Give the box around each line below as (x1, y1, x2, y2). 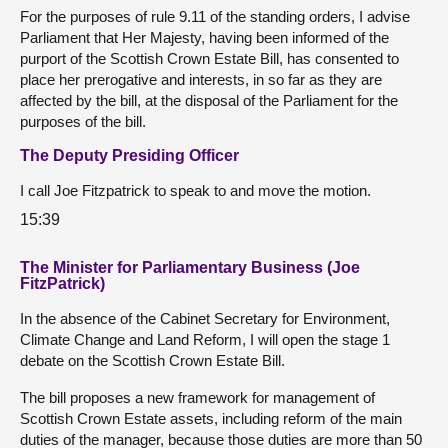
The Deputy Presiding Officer (20, 147, 239, 164)
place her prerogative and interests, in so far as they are (20, 71, 382, 88)
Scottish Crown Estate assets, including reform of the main (20, 409, 402, 427)
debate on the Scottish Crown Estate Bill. (20, 351, 285, 369)
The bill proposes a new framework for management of (20, 388, 375, 406)
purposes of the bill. (20, 113, 146, 130)
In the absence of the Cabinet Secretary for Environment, (20, 309, 390, 327)
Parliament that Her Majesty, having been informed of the (20, 29, 389, 46)
